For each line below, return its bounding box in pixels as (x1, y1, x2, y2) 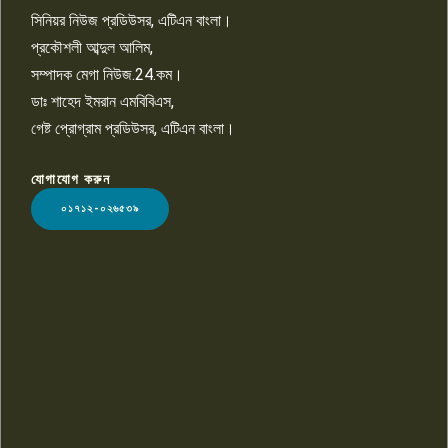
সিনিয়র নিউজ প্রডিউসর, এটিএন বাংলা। (31, 10, 232, 30)
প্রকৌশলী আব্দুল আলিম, (31, 37, 153, 57)
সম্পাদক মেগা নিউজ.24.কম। (31, 64, 183, 84)
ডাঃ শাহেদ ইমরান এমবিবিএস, (31, 91, 174, 111)
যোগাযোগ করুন (31, 170, 111, 187)
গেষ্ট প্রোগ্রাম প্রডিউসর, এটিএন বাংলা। (31, 118, 235, 138)
